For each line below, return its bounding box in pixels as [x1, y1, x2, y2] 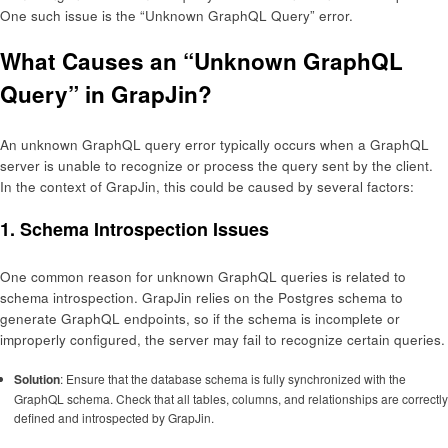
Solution [13, 369, 60, 388]
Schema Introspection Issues [20, 216, 269, 243]
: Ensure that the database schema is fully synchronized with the [59, 369, 406, 387]
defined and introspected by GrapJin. [13, 408, 214, 426]
